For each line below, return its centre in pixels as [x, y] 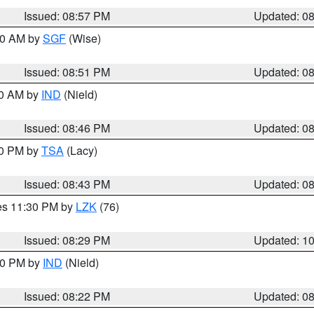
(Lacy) [81, 150]
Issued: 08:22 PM [67, 296]
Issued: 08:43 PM [67, 184]
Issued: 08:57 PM [67, 16]
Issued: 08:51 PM [67, 72]
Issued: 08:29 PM [67, 240]
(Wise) [83, 38]
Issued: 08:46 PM [67, 128]
